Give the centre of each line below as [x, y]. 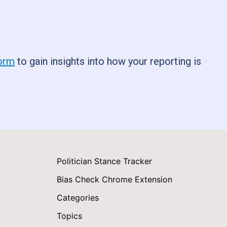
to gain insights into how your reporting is [108, 61]
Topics [69, 216]
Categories [78, 198]
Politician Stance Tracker [104, 161]
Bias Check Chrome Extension [115, 179]
